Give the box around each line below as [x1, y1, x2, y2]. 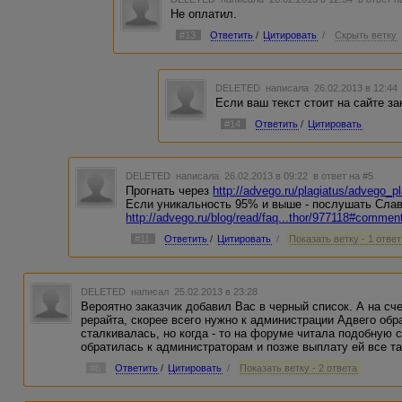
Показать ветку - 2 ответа [240, 362, 358, 373]
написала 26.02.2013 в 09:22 [173, 170, 314, 182]
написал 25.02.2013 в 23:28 [128, 285, 258, 297]
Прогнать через [126, 184, 214, 198]
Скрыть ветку [335, 29, 398, 40]
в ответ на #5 [313, 170, 374, 182]
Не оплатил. [170, 6, 238, 21]
